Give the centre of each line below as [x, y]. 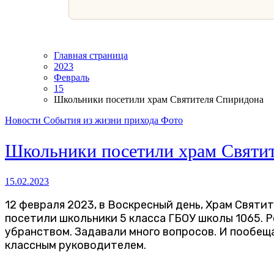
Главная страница [91, 55]
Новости [24, 120]
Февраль [72, 77]
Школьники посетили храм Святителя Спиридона [159, 99]
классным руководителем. [76, 245]
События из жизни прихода [102, 120]
